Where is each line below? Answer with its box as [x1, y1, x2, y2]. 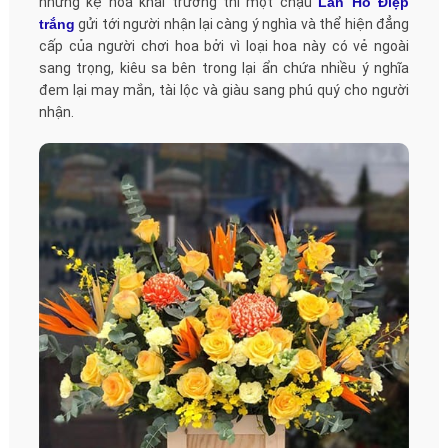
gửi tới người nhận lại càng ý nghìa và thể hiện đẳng [74, 15, 410, 32]
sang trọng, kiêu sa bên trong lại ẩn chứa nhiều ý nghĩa [38, 59, 410, 76]
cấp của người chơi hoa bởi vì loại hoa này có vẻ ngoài [38, 37, 410, 54]
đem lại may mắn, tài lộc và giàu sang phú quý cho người [38, 81, 410, 98]
